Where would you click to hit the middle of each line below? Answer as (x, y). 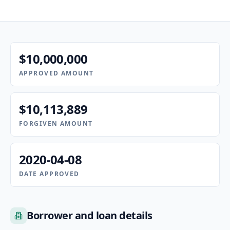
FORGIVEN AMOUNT (56, 123)
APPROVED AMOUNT (56, 73)
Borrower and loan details (90, 215)
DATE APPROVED (49, 174)
